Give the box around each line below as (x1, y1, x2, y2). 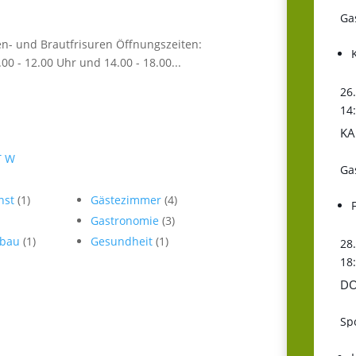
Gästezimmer (91, 192, 165, 207)
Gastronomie (91, 212, 163, 228)
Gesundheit (91, 233, 157, 249)
